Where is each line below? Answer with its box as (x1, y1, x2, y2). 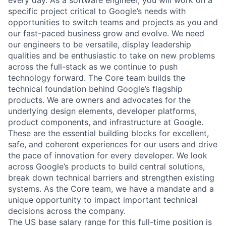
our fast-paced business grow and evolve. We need (8, 28, 204, 38)
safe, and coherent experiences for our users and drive (8, 139, 217, 149)
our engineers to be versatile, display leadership (8, 39, 191, 49)
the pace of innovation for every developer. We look (8, 150, 207, 160)
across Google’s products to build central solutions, (8, 161, 205, 172)
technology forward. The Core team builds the (8, 72, 185, 83)
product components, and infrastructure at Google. (8, 117, 203, 127)
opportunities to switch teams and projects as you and (8, 17, 218, 27)
